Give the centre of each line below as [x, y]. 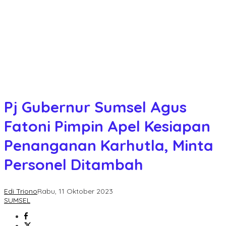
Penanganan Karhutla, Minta [109, 145]
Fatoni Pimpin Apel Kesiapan [107, 126]
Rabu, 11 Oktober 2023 [75, 191]
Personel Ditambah [74, 164]
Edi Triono [21, 191]
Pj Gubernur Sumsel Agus [95, 107]
